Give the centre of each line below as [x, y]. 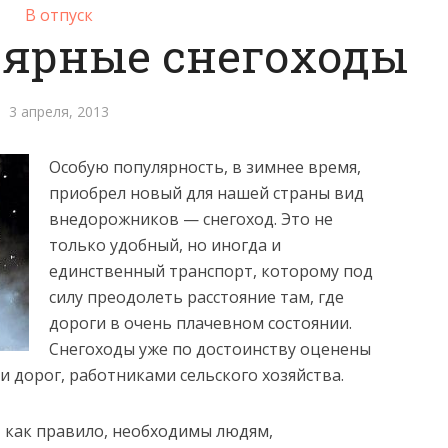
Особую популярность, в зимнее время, [205, 167]
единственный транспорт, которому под [211, 271]
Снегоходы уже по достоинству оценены [210, 349]
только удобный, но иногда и [165, 245]
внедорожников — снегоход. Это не [191, 219]
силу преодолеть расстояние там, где [196, 297]
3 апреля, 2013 [59, 111]
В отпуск [59, 15]
